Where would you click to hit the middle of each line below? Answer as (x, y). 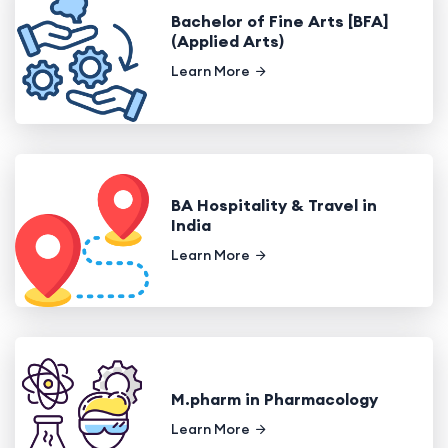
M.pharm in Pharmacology (274, 398)
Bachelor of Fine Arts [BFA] (279, 21)
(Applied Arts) (227, 41)
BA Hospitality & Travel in (273, 205)
